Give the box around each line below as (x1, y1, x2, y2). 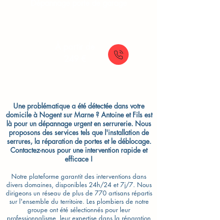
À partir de (55, 41, 95, 52)
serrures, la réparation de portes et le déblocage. (6, 137, 151, 146)
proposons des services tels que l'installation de (9, 128, 149, 137)
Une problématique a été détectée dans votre (13, 101, 144, 110)
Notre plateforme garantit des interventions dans (11, 172, 146, 181)
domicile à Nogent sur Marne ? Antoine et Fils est (5, 110, 152, 119)
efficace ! (65, 154, 93, 164)
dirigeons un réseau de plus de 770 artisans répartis (5, 189, 152, 197)
